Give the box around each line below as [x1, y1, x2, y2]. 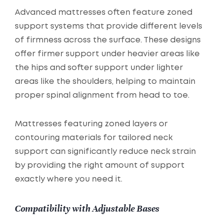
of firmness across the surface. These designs [15, 37, 201, 44]
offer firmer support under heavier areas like [15, 50, 200, 58]
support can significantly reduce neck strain [15, 148, 196, 156]
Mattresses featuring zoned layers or [15, 120, 168, 128]
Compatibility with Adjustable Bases [15, 203, 159, 215]
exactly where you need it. [15, 176, 122, 184]
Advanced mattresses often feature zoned [15, 9, 192, 17]
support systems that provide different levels [15, 23, 202, 31]
